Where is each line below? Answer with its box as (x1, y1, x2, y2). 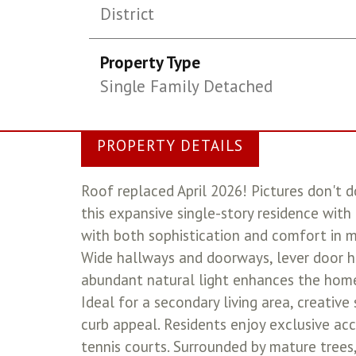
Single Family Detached (100, 75, 273, 97)
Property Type (100, 52, 201, 73)
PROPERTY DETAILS (97, 136, 243, 155)
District (100, 3, 155, 25)
